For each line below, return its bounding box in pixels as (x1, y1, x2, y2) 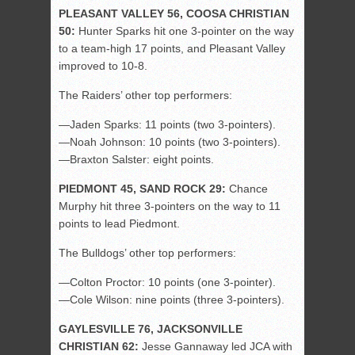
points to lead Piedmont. (59, 217, 180, 231)
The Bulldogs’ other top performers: (59, 246, 236, 260)
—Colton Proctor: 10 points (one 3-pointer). (59, 276, 276, 289)
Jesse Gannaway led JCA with (139, 340, 292, 353)
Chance (229, 182, 268, 196)
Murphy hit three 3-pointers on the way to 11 (59, 200, 281, 213)
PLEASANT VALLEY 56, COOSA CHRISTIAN (59, 7, 289, 21)
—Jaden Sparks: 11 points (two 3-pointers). (59, 118, 276, 132)
